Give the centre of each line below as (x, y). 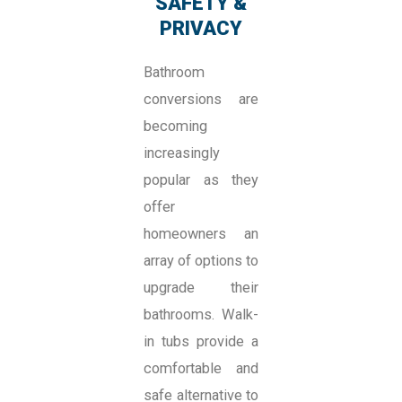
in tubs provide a (201, 342)
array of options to (201, 261)
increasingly (182, 153)
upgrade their (201, 288)
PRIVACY (201, 29)
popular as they (201, 180)
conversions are (201, 100)
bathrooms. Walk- (201, 315)
